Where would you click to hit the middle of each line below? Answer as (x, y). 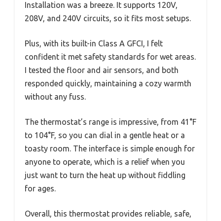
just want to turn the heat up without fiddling (105, 175)
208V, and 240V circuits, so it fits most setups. (108, 18)
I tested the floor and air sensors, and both (102, 70)
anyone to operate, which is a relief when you (105, 162)
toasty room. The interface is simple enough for (110, 148)
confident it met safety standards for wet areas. (110, 57)
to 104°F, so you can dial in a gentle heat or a (105, 135)
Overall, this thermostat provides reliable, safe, (108, 214)
